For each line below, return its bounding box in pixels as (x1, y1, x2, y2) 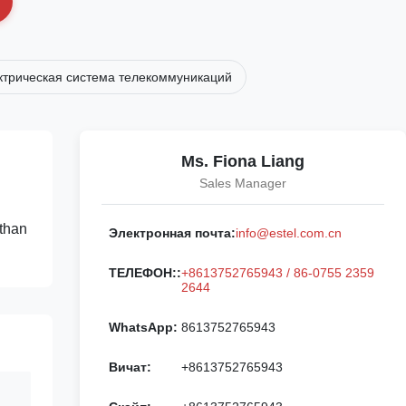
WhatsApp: (109, 320, 178, 334)
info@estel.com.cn (236, 226, 342, 240)
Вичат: (109, 360, 151, 374)
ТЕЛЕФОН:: (109, 266, 181, 280)
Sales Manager (199, 176, 286, 190)
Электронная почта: (109, 226, 236, 240)
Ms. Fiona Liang (181, 152, 304, 170)
